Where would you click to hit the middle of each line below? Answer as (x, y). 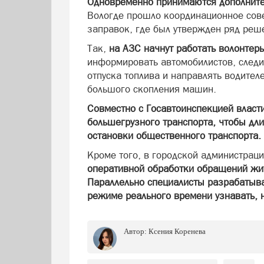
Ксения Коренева (177, 231)
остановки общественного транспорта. (174, 136)
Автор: (136, 231)
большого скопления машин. (152, 89)
